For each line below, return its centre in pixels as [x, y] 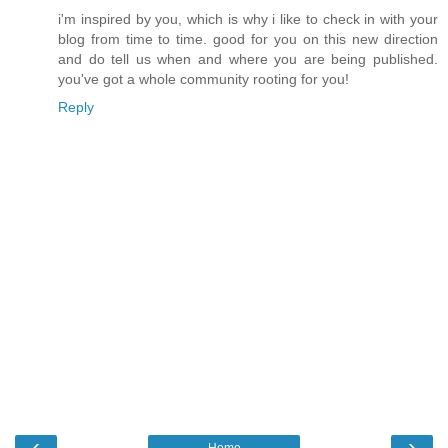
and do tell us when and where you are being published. [248, 59]
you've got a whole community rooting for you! [203, 79]
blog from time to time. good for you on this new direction [248, 39]
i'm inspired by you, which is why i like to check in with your [248, 19]
